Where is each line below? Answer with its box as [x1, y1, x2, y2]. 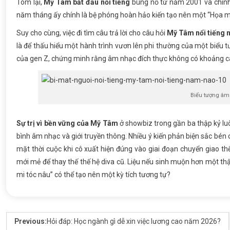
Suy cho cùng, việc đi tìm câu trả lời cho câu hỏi [16, 29, 167, 37]
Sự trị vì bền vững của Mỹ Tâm [16, 119, 118, 127]
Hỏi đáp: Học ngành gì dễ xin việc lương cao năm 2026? [47, 217, 221, 225]
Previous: [14, 217, 47, 225]
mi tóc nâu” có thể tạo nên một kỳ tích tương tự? [16, 170, 170, 179]
